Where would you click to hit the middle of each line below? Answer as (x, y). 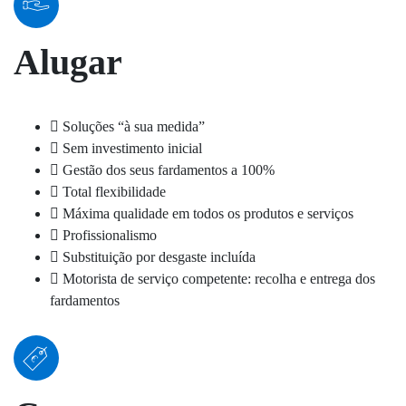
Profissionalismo (110, 235)
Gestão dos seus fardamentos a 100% (169, 170)
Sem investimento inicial (132, 148)
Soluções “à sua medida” (134, 126)
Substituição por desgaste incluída (159, 257)
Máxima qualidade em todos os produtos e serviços (208, 213)
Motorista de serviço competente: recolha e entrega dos (219, 279)
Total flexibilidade (114, 192)
